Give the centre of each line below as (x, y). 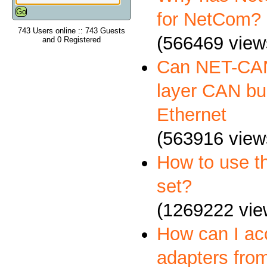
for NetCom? (209, 19)
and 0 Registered (72, 39)
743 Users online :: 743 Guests (72, 30)
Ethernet (191, 114)
